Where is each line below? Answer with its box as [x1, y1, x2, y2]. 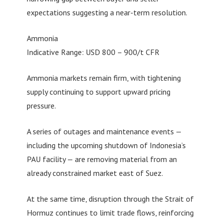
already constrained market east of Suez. [26, 167, 163, 178]
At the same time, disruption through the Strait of [26, 193, 194, 204]
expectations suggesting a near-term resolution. [26, 7, 187, 17]
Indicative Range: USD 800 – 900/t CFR [26, 47, 160, 57]
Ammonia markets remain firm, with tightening [26, 72, 181, 83]
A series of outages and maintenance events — [26, 126, 181, 136]
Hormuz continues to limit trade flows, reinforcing [26, 207, 194, 218]
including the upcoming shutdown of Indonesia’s [26, 140, 186, 150]
